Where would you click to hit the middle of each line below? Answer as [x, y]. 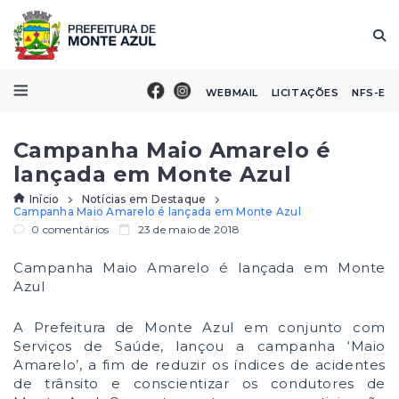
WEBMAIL [232, 92]
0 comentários [69, 229]
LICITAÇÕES [305, 92]
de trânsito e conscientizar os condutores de [199, 383]
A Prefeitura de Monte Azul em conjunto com [199, 327]
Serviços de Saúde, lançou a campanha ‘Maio [199, 346]
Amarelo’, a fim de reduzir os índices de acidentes [199, 365]
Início [45, 199]
